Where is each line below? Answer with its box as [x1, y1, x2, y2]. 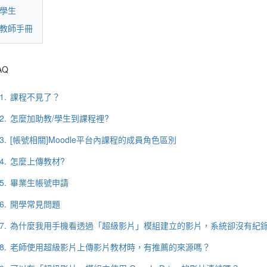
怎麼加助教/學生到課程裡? [10, 112, 109, 124]
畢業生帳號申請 [10, 176, 69, 188]
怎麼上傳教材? [10, 155, 65, 167]
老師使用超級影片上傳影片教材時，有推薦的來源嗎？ [10, 241, 210, 253]
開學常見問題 [10, 198, 60, 210]
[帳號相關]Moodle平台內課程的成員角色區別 [10, 133, 176, 145]
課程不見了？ [10, 91, 60, 103]
